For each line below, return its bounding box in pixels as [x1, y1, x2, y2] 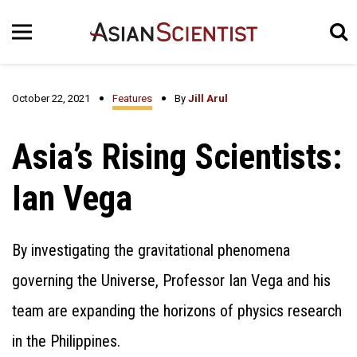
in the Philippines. [12, 331, 120, 351]
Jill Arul [188, 92, 228, 104]
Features [112, 92, 152, 104]
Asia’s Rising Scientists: [12, 136, 342, 178]
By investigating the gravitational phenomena [12, 241, 290, 260]
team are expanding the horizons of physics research [12, 301, 342, 320]
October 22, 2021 [12, 92, 90, 104]
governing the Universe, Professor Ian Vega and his [12, 271, 331, 290]
